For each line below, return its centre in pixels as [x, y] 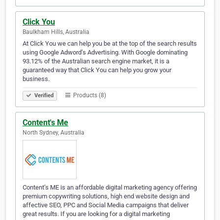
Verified [43, 96]
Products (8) [89, 96]
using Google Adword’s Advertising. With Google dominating [105, 53]
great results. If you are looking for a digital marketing [96, 214]
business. [36, 79]
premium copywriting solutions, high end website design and [106, 196]
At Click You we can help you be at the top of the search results [110, 44]
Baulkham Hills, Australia [56, 32]
